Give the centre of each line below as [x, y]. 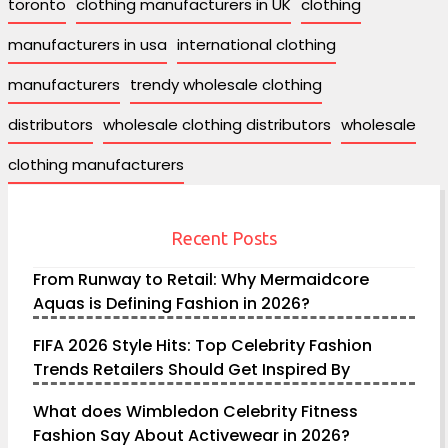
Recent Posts [224, 237]
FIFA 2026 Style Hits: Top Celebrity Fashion [202, 345]
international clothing [256, 44]
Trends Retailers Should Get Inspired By [191, 369]
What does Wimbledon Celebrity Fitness [195, 411]
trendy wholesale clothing [226, 84]
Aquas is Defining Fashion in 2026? [171, 303]
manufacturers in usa [87, 44]
